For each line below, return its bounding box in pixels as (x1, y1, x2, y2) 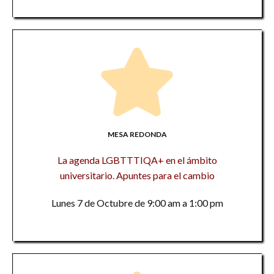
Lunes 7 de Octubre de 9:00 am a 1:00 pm (51, 197, 223, 209)
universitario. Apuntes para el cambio (59, 169, 215, 181)
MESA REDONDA (107, 130, 167, 139)
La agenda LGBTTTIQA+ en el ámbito (57, 154, 217, 166)
